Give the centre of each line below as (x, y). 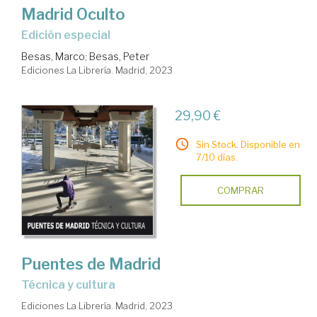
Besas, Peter (119, 56)
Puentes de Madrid (91, 264)
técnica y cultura (72, 284)
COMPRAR (240, 190)
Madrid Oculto (73, 14)
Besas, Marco (53, 56)
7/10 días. (217, 157)
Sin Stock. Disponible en (248, 144)
